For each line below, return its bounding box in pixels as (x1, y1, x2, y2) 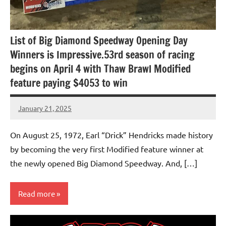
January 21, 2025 (18, 103, 72, 112)
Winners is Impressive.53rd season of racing (10, 47, 195, 63)
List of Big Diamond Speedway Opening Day (10, 33, 188, 48)
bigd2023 (18, 109, 48, 119)
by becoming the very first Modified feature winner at (10, 144, 203, 154)
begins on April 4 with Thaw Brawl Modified (10, 62, 191, 77)
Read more (18, 188, 55, 198)
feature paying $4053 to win (10, 76, 128, 91)
